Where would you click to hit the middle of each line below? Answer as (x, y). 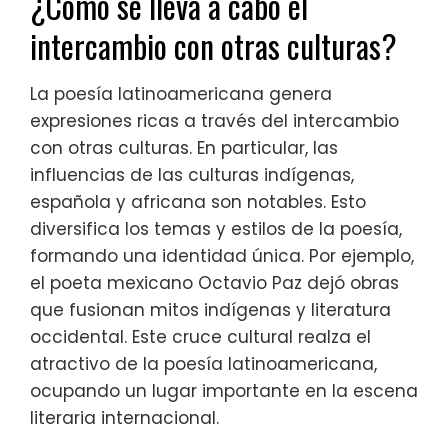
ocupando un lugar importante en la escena (224, 391)
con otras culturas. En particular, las (184, 148)
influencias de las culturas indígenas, (192, 175)
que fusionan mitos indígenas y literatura (210, 310)
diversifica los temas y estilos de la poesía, (216, 229)
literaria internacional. (124, 418)
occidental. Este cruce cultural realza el (200, 337)
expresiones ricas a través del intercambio (214, 121)
